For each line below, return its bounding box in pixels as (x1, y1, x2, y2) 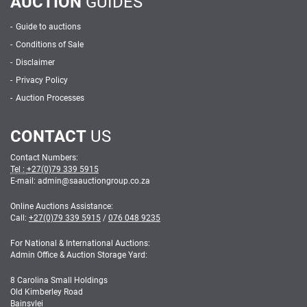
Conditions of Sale (16, 39, 84, 49)
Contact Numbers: (10, 152, 78, 162)
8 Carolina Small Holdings (10, 275, 108, 285)
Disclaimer (16, 57, 55, 67)
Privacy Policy (16, 75, 68, 85)
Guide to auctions (16, 21, 81, 32)
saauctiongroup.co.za (69, 175, 150, 186)
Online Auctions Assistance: (10, 201, 113, 211)
